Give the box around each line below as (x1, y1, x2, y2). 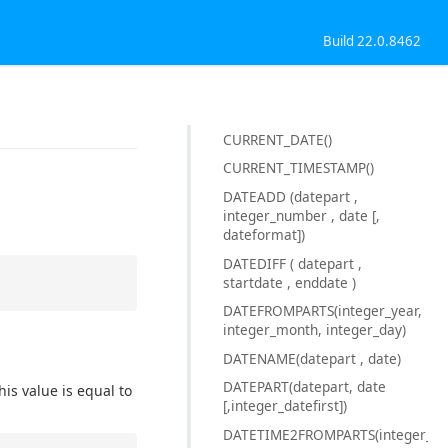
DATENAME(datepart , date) (223, 348, 401, 368)
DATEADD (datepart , (223, 186, 358, 206)
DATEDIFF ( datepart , (223, 253, 362, 273)
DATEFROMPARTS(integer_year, (223, 301, 422, 321)
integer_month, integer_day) (223, 320, 406, 340)
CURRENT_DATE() (223, 129, 332, 149)
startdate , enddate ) (223, 272, 356, 292)
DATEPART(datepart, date (223, 377, 386, 397)
